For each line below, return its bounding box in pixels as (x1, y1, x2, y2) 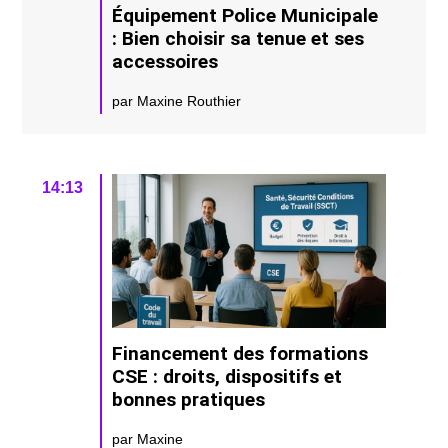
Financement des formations (112, 341, 369, 365)
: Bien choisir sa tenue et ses (112, 27, 365, 51)
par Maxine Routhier (112, 93, 242, 110)
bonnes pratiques (112, 387, 266, 411)
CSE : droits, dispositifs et (112, 364, 343, 388)
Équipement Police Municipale (112, 4, 379, 28)
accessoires (112, 50, 219, 74)
